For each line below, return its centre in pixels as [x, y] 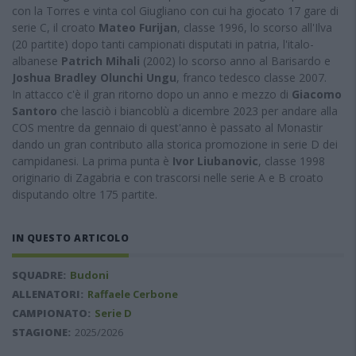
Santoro [35, 111]
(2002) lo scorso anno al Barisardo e [235, 61]
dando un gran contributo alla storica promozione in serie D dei [175, 144]
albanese [37, 61]
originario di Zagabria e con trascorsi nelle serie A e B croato [168, 178]
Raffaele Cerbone [133, 294]
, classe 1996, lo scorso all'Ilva [255, 27]
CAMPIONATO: [51, 313]
